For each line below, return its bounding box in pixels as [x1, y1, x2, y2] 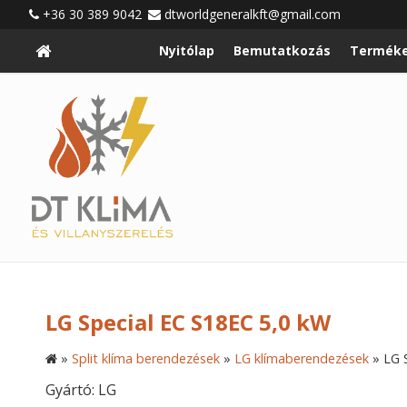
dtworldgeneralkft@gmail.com [164, 5, 341, 23]
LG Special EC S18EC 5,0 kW [45, 307, 331, 338]
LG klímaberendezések [234, 350, 369, 368]
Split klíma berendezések [72, 350, 220, 368]
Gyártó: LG [45, 380, 116, 401]
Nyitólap [159, 42, 215, 60]
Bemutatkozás [233, 42, 332, 60]
